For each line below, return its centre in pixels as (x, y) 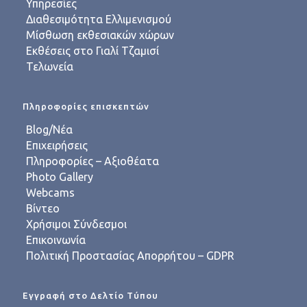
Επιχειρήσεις (57, 145)
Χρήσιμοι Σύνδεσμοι (76, 224)
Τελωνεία (50, 66)
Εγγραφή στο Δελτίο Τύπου (90, 295)
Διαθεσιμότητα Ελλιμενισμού (99, 19)
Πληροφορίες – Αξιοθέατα (93, 161)
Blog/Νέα (49, 130)
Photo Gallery (60, 177)
